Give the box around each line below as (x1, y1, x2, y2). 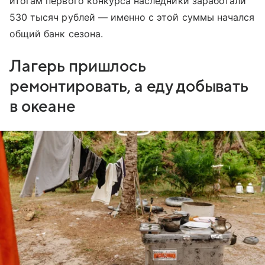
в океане (9, 97, 76, 115)
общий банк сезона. (9, 27, 103, 40)
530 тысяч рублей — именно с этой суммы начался (9, 11, 255, 23)
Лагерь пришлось (9, 57, 146, 75)
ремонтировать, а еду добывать (9, 77, 248, 95)
